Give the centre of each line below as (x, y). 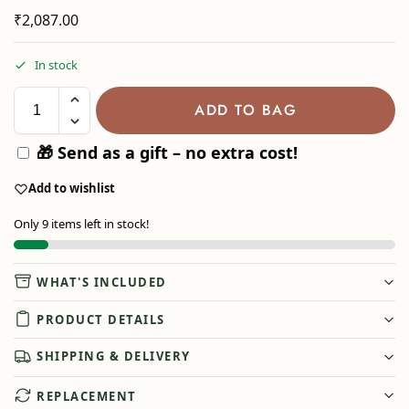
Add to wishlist (72, 188)
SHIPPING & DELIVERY (114, 357)
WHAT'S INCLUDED (102, 283)
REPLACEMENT (87, 396)
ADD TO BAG (246, 110)
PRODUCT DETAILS (101, 320)
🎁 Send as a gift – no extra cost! (165, 152)
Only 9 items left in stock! (82, 223)
